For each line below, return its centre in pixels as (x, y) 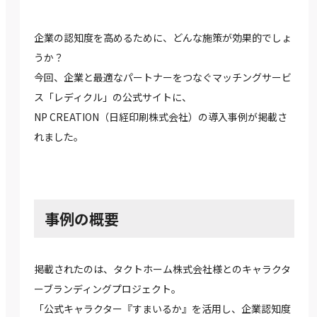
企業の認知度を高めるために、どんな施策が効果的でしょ (163, 38)
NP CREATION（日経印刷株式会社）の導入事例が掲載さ (161, 117)
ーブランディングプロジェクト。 (108, 289)
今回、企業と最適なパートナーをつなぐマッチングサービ (163, 77)
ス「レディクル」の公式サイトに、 (113, 97)
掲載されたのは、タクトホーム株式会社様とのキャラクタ (162, 269)
